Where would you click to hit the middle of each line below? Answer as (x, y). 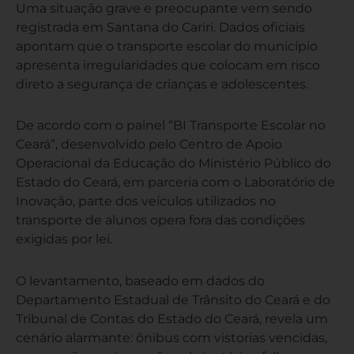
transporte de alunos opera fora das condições (160, 220)
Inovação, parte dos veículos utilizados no (146, 201)
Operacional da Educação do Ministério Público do (173, 163)
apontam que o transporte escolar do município (167, 46)
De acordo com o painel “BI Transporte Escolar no (171, 125)
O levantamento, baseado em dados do (140, 280)
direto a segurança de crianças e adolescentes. (162, 84)
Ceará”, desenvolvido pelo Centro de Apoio (149, 144)
